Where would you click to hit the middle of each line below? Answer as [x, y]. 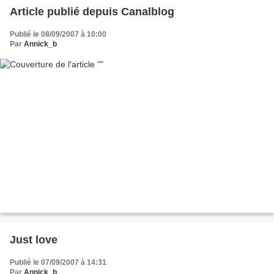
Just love [34, 239]
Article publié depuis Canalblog [148, 12]
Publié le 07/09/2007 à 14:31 [58, 262]
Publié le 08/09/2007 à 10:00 [58, 35]
